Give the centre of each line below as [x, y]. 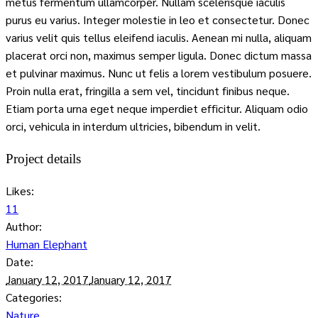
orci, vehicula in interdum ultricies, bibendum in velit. [133, 126]
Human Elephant [46, 244]
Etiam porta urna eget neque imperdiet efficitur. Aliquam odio [157, 108]
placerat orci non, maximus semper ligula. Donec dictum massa [159, 55]
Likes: [20, 191]
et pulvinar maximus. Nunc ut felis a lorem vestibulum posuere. [159, 72]
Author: [24, 226]
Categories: [34, 297]
